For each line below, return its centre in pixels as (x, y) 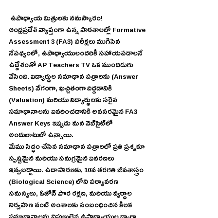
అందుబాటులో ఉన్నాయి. (41, 136)
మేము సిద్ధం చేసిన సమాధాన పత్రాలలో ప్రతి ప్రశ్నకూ (77, 148)
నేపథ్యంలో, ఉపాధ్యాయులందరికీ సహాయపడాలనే (76, 54)
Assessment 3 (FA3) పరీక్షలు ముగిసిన (65, 43)
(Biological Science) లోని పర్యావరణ (64, 183)
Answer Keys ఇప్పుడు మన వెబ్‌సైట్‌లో (52, 125)
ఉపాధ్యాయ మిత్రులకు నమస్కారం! (56, 19)
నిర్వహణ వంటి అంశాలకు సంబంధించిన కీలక (71, 206)
